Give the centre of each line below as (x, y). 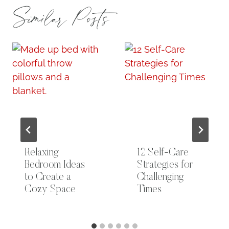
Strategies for (165, 165)
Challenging (161, 177)
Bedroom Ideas (55, 165)
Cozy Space (50, 189)
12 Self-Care (163, 153)
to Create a (48, 177)
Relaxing (42, 153)
